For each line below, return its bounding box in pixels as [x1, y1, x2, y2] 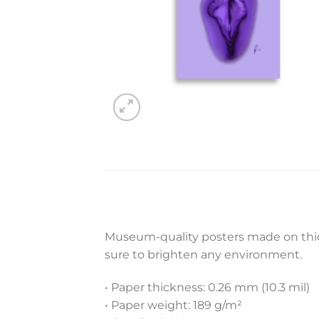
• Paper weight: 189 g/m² [105, 298, 242, 313]
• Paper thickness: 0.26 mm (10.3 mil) [105, 281, 310, 295]
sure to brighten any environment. [105, 248, 302, 262]
